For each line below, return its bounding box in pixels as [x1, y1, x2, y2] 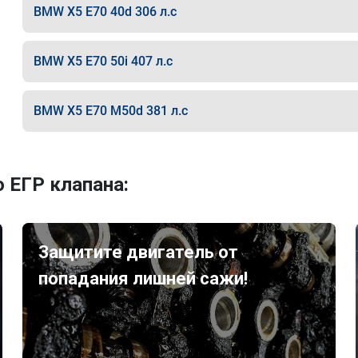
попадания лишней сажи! [38, 268, 249, 288]
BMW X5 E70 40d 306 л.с [33, 4, 177, 19]
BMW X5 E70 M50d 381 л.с [33, 103, 188, 118]
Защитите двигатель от [38, 242, 239, 262]
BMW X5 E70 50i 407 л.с [33, 54, 173, 69]
